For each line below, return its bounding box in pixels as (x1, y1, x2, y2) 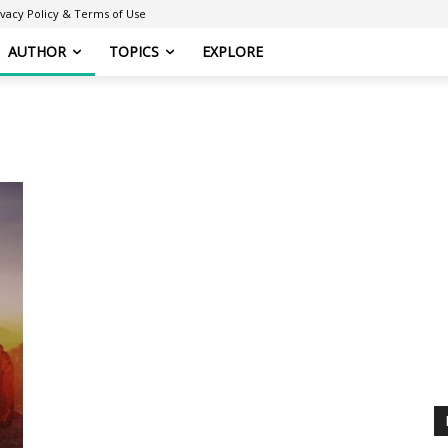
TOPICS (109, 42, 159, 61)
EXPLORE (202, 42, 263, 61)
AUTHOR (8, 42, 66, 61)
